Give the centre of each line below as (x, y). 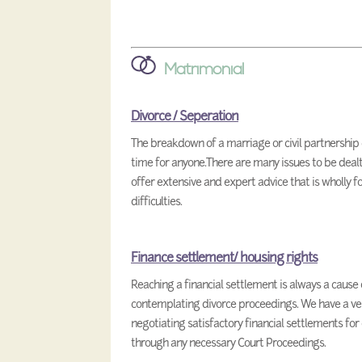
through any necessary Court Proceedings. (228, 343)
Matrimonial (204, 70)
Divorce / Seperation (185, 116)
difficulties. (156, 201)
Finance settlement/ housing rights (224, 257)
